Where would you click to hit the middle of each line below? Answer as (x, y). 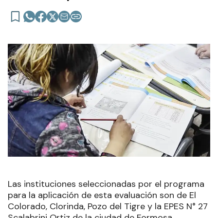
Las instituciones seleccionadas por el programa (106, 184)
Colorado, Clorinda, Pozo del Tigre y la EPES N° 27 (108, 206)
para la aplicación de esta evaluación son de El (102, 195)
